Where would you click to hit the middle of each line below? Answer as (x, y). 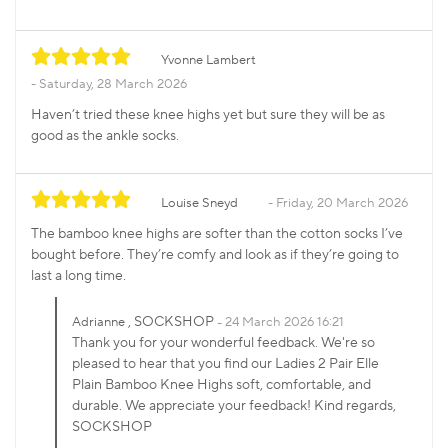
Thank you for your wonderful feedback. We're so (223, 343)
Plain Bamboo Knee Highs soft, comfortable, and (221, 385)
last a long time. (78, 276)
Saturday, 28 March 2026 (113, 84)
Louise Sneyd (199, 203)
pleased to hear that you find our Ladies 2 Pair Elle (225, 364)
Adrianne (98, 322)
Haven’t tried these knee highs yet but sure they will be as (208, 115)
